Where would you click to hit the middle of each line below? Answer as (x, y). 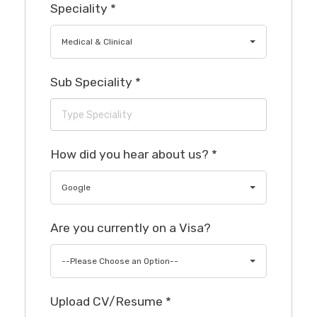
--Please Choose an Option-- (120, 261)
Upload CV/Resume (108, 302)
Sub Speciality (93, 82)
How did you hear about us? (131, 155)
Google (76, 188)
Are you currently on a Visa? (131, 228)
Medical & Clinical (97, 42)
